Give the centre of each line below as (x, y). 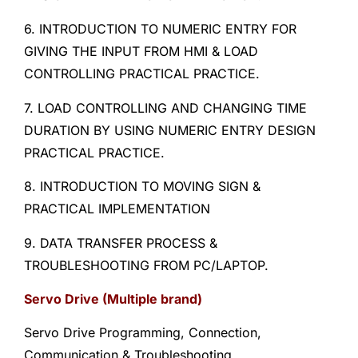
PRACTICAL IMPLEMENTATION (117, 209)
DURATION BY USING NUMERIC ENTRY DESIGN (170, 130)
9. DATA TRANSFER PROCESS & (121, 243)
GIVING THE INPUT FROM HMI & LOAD (141, 52)
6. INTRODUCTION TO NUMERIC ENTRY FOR (160, 29)
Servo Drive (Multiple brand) (113, 299)
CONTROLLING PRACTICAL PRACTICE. (142, 74)
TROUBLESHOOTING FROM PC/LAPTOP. (146, 265)
